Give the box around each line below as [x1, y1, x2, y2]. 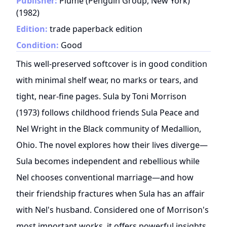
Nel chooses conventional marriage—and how [16, 172, 194, 183]
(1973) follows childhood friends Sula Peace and [16, 107, 199, 119]
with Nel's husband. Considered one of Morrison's [16, 204, 209, 216]
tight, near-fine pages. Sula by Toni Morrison [16, 91, 186, 102]
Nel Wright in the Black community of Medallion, [16, 123, 201, 135]
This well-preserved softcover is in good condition [16, 58, 207, 70]
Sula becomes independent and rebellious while [16, 156, 200, 167]
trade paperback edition [50, 23, 142, 35]
